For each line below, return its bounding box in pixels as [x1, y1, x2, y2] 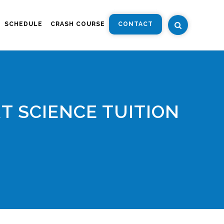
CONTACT [118, 20, 153, 27]
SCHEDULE [4, 20, 42, 27]
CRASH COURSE [50, 20, 105, 27]
